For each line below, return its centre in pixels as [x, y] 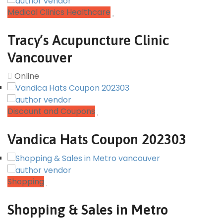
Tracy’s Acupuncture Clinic [88, 40]
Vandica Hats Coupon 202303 [97, 139]
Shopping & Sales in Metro [88, 210]
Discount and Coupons [51, 111]
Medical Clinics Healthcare [59, 12]
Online [26, 76]
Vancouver [40, 57]
